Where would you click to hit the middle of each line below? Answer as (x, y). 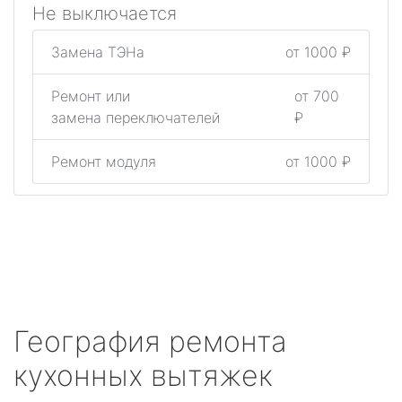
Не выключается (105, 13)
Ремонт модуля (104, 162)
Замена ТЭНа (98, 52)
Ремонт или (91, 96)
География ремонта (150, 341)
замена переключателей (135, 118)
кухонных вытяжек (143, 376)
